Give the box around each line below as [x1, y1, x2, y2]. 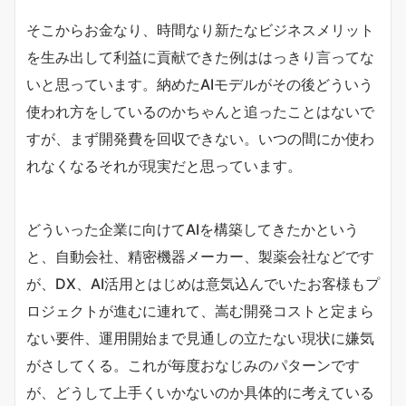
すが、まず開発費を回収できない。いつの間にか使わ [26, 129, 374, 148]
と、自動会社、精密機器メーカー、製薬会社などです [26, 246, 374, 266]
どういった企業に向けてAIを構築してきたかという [26, 219, 359, 238]
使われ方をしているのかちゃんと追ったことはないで [26, 101, 374, 121]
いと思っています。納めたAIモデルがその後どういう [26, 74, 373, 93]
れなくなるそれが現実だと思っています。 [26, 156, 302, 175]
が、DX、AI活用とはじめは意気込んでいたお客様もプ [26, 274, 380, 293]
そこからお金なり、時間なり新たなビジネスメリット [26, 20, 374, 39]
